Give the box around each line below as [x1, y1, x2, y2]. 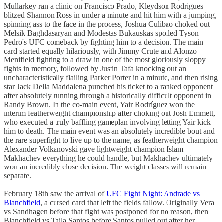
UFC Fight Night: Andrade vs [106, 189, 200, 198]
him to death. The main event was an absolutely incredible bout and [4, 126, 215, 135]
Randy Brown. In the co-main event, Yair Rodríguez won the [4, 100, 195, 109]
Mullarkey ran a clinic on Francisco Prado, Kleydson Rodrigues [4, 1, 203, 10]
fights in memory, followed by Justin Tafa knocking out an [4, 64, 186, 73]
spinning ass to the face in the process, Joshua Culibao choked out [4, 19, 210, 28]
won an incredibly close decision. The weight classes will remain [4, 162, 206, 171]
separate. [4, 171, 31, 180]
